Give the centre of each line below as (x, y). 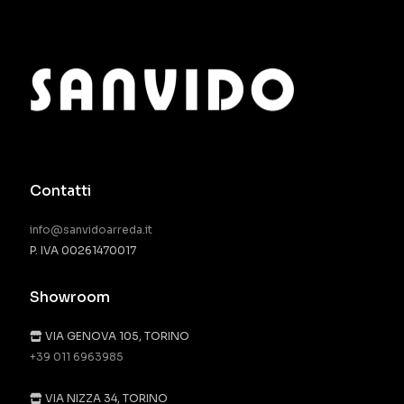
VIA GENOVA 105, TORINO (115, 336)
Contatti (60, 191)
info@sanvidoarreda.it (91, 230)
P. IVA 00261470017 (83, 251)
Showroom (69, 298)
